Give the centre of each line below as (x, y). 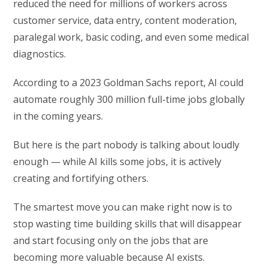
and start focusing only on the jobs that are (111, 241)
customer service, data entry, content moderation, (125, 21)
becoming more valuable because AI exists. (109, 258)
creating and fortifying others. (81, 179)
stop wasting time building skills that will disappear (128, 224)
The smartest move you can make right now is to (123, 207)
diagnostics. (40, 54)
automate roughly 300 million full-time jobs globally (129, 100)
